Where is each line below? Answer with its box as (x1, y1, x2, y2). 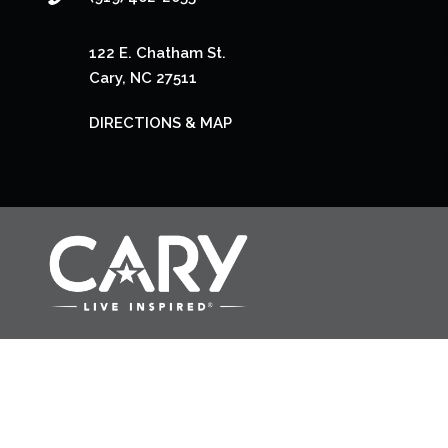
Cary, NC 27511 (89, 69, 198, 87)
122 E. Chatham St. (89, 44, 227, 62)
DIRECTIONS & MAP (89, 114, 233, 132)
